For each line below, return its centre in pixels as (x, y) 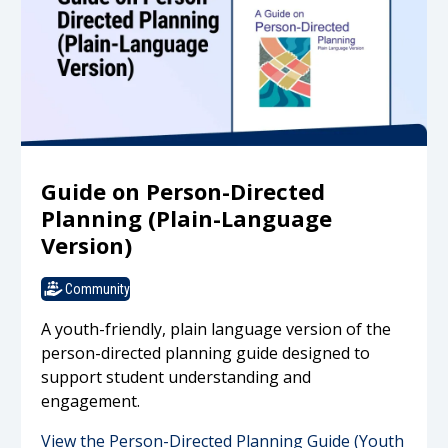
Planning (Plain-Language (187, 218)
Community (98, 288)
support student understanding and (176, 377)
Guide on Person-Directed (183, 191)
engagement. (91, 401)
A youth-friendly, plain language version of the (216, 329)
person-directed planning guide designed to (206, 353)
